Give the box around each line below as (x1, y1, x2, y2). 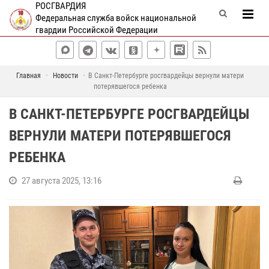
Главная (16, 71, 41, 80)
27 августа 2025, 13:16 (22, 175, 101, 186)
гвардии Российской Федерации (35, 25, 158, 35)
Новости (53, 71, 78, 80)
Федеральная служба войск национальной (35, 13, 196, 23)
